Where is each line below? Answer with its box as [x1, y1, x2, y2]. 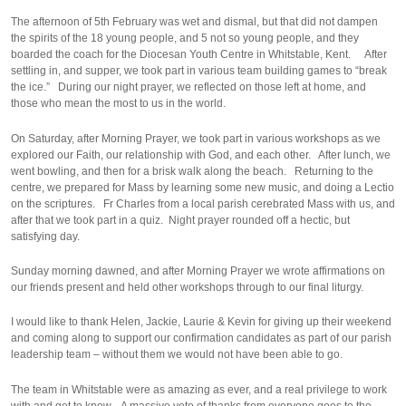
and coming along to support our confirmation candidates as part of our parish [11, 332, 391, 345]
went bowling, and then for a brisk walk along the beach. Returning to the [11, 164, 373, 178]
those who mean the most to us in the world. [11, 97, 228, 111]
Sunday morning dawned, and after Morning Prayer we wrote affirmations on [11, 264, 385, 277]
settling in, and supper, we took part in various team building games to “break [11, 64, 387, 78]
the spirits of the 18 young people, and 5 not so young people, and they [11, 32, 359, 45]
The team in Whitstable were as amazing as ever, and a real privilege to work [11, 382, 387, 396]
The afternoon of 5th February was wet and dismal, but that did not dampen [11, 15, 378, 29]
